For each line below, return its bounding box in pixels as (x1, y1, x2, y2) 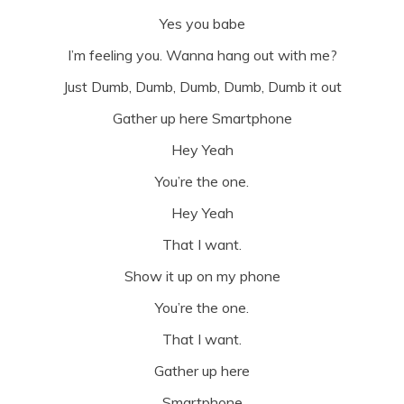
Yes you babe (159, 14, 245, 33)
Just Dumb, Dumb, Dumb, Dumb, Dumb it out (62, 78, 342, 96)
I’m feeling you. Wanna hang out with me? (67, 46, 337, 65)
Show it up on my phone (124, 267, 280, 286)
